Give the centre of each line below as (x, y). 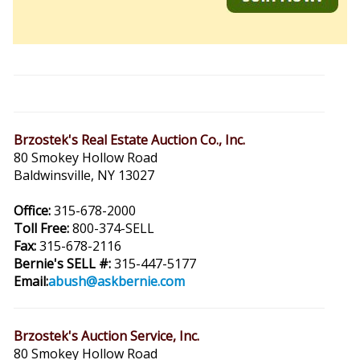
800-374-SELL (112, 228)
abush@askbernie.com (117, 281)
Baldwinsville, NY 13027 (84, 175)
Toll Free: (41, 228)
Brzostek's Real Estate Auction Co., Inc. (129, 140)
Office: (32, 211)
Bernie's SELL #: (62, 264)
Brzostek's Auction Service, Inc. (106, 336)
